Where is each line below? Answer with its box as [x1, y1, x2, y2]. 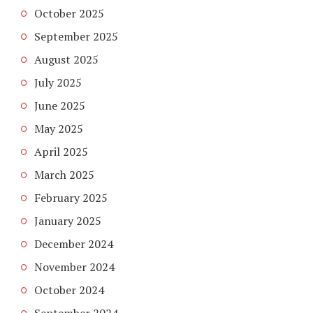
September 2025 [34, 29, 118, 45]
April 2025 [34, 144, 88, 160]
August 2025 [34, 52, 99, 68]
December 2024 [34, 236, 113, 252]
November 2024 [34, 259, 115, 275]
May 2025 [34, 121, 83, 137]
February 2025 [34, 190, 108, 206]
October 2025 [34, 6, 104, 22]
